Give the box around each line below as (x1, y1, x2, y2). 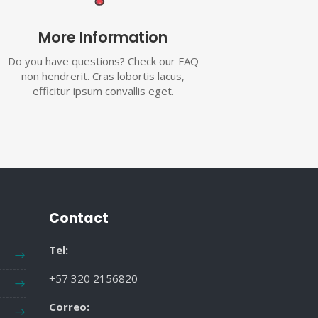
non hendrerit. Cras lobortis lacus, (21, 69, 185, 84)
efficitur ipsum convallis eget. (32, 84, 174, 99)
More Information (38, 27, 168, 48)
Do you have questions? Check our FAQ (7, 54, 199, 69)
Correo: (48, 300, 89, 314)
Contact (48, 209, 109, 229)
